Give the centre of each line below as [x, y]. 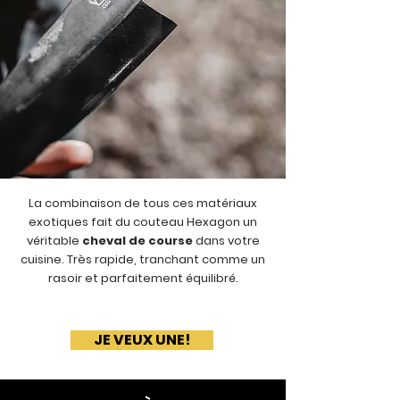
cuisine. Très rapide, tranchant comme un [143, 260]
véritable [54, 241]
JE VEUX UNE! [142, 340]
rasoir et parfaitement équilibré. [143, 279]
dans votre [226, 241]
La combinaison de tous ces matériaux [143, 204]
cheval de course [137, 241]
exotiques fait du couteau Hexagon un [143, 222]
